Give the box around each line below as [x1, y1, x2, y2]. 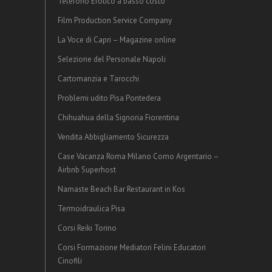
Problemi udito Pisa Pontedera [58, 93, 161, 104]
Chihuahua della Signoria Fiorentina [58, 112, 179, 123]
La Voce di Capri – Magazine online [58, 35, 176, 46]
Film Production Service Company [58, 15, 172, 26]
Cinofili [58, 256, 82, 267]
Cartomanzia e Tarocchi [58, 73, 139, 84]
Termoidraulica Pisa [58, 203, 125, 214]
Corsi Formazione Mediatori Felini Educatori [58, 242, 206, 253]
